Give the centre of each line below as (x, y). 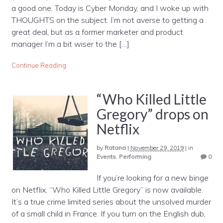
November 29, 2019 (157, 147)
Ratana (115, 147)
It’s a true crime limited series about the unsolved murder (111, 202)
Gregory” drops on (152, 114)
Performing (135, 156)
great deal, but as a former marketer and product (97, 32)
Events (106, 156)
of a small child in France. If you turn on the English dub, (108, 214)
